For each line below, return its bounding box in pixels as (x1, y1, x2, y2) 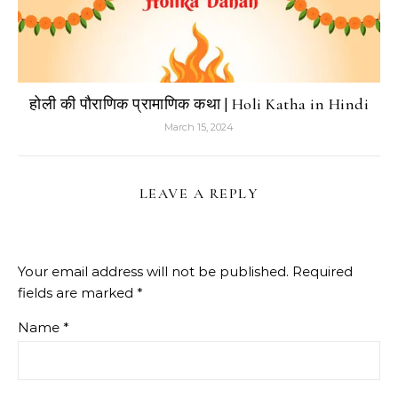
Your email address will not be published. (18, 262, 289, 280)
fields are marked (18, 283, 137, 301)
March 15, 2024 (164, 120, 234, 133)
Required (292, 262, 353, 280)
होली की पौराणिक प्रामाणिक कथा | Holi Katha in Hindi (29, 93, 369, 114)
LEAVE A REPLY (139, 184, 259, 203)
